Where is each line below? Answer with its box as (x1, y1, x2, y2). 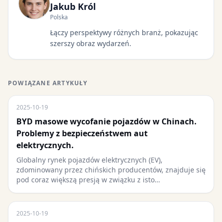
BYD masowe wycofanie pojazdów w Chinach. (16, 116, 197, 127)
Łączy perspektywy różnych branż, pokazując (50, 28, 198, 37)
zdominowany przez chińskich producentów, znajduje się (16, 165, 206, 174)
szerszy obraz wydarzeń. (50, 39, 131, 48)
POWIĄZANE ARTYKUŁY (8, 79, 88, 87)
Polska (50, 13, 68, 21)
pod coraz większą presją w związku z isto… (16, 175, 160, 184)
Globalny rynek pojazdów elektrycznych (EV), (16, 155, 163, 165)
